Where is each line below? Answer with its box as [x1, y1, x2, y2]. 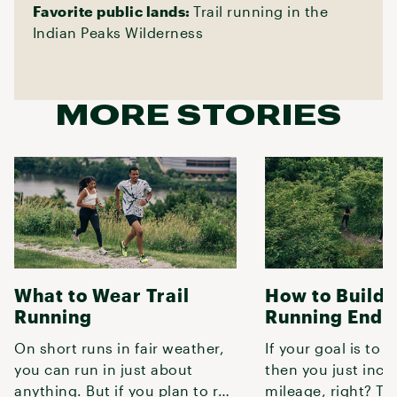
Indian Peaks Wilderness [32, 24, 204, 41]
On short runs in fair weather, [14, 339, 224, 356]
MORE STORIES [55, 97, 342, 130]
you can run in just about [14, 360, 193, 378]
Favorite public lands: [32, 3, 194, 19]
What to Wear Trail [14, 284, 190, 306]
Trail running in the [193, 3, 329, 19]
